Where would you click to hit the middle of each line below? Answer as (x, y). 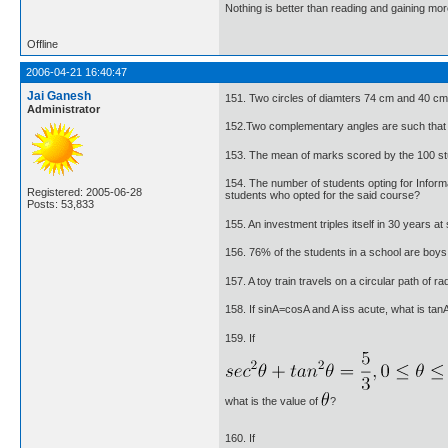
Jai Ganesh (59, 96)
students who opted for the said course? (322, 195)
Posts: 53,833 (60, 204)
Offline (42, 44)
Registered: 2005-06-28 (84, 192)
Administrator (63, 109)
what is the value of (273, 401)
